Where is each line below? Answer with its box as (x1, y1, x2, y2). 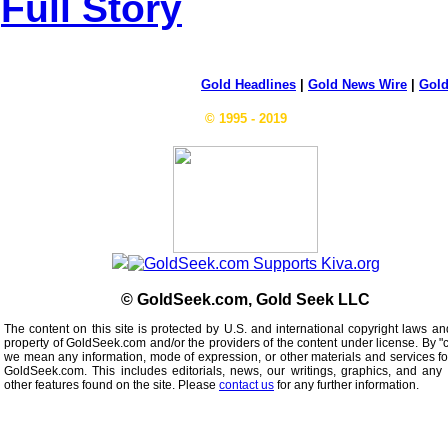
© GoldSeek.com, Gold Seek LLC (121, 291, 370, 308)
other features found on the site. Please (4, 378, 219, 392)
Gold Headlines (201, 77, 296, 92)
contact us (219, 378, 274, 392)
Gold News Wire (308, 77, 407, 92)
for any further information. (274, 378, 419, 392)
